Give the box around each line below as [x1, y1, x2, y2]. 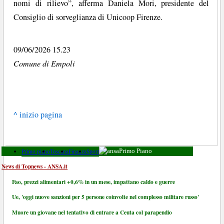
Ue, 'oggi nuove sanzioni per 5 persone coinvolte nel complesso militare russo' [12, 192, 199, 201]
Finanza [68, 147, 87, 155]
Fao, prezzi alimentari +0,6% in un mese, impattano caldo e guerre [12, 177, 175, 186]
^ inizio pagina [13, 109, 62, 120]
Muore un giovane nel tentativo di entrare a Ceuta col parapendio [12, 207, 172, 216]
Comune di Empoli [13, 57, 75, 68]
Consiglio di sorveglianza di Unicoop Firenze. [13, 11, 163, 23]
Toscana [50, 147, 69, 155]
